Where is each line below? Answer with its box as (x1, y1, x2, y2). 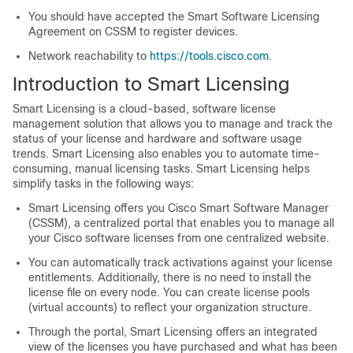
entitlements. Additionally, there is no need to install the (28, 271, 311, 284)
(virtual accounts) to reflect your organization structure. (28, 301, 311, 314)
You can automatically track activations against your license (28, 256, 333, 269)
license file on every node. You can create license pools (28, 286, 310, 299)
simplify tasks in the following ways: (13, 177, 194, 190)
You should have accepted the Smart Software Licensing (28, 10, 320, 23)
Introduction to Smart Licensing (13, 73, 290, 95)
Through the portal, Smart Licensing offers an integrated (28, 325, 318, 338)
